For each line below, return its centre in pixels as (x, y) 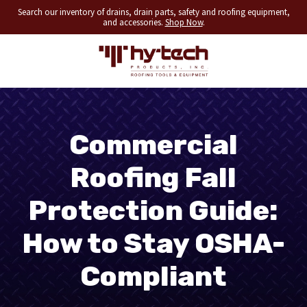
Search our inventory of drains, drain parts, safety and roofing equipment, (153, 12)
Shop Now (184, 22)
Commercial (153, 145)
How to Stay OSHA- (153, 244)
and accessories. (134, 22)
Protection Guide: (153, 211)
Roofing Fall (153, 178)
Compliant (153, 277)
